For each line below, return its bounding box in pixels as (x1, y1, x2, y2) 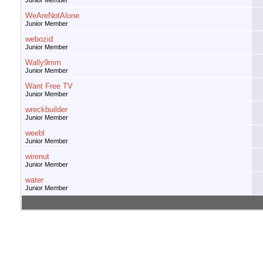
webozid (25, 35, 53, 44)
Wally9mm (25, 58, 61, 68)
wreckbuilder (25, 105, 68, 114)
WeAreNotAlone (25, 11, 79, 21)
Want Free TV (25, 82, 73, 91)
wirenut (25, 152, 49, 161)
